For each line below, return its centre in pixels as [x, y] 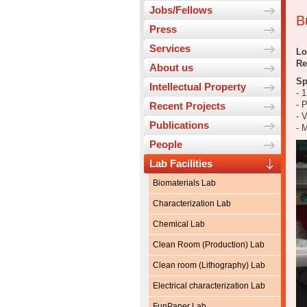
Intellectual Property [198, 87]
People [166, 145]
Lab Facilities [181, 164]
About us [171, 68]
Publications [179, 125]
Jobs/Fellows [181, 10]
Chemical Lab [179, 224]
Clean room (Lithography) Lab [209, 266]
